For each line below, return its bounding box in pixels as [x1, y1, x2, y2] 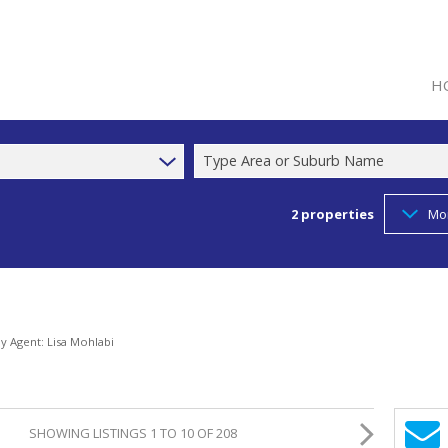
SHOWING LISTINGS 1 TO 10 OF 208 [28, 424, 237, 442]
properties [298, 205, 374, 223]
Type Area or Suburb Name [203, 151, 384, 170]
